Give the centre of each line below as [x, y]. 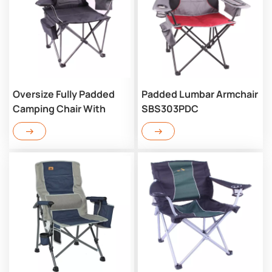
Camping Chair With [59, 108]
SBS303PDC [170, 108]
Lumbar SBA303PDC [60, 123]
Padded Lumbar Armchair [200, 94]
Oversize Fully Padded [64, 94]
